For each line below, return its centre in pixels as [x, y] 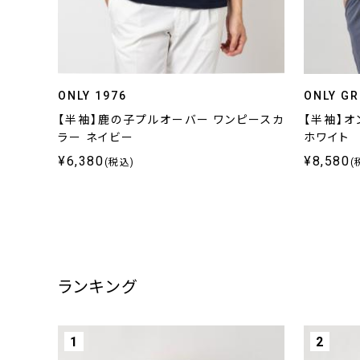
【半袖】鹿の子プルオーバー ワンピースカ [171, 120]
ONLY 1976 [92, 96]
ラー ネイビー [96, 137]
